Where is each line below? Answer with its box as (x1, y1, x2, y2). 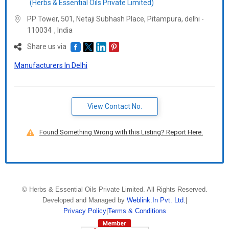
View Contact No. (87, 102, 142, 111)
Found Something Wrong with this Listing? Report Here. (39, 128, 203, 136)
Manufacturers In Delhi (14, 61, 87, 70)
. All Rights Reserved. (143, 186, 208, 194)
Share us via (27, 42, 68, 51)
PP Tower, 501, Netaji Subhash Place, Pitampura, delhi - (27, 15, 204, 23)
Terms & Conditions (107, 207, 166, 215)
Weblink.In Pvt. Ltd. (126, 196, 186, 204)
